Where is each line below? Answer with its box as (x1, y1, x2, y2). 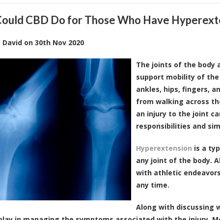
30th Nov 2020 (35, 37, 84, 47)
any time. (136, 180, 169, 190)
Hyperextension (136, 143, 192, 153)
